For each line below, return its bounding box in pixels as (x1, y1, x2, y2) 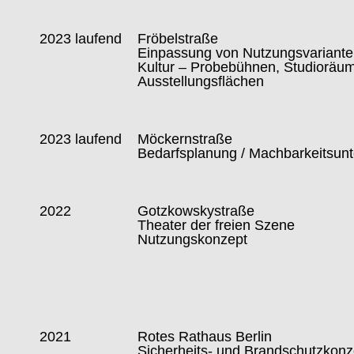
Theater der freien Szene (137, 217, 296, 233)
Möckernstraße (137, 131, 233, 147)
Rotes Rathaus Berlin (137, 329, 273, 345)
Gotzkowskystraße (137, 203, 255, 219)
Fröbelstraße (137, 31, 223, 47)
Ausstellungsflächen (137, 73, 265, 89)
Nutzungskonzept (137, 232, 248, 247)
